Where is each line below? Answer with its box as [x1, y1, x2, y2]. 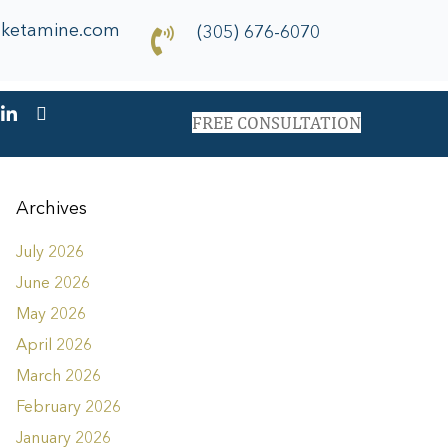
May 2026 [16, 307, 86, 324]
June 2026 [16, 276, 90, 293]
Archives [16, 200, 87, 219]
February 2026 [16, 400, 121, 417]
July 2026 [16, 245, 84, 262]
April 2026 [16, 338, 92, 355]
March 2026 [16, 369, 101, 386]
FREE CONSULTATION [191, 111, 361, 133]
